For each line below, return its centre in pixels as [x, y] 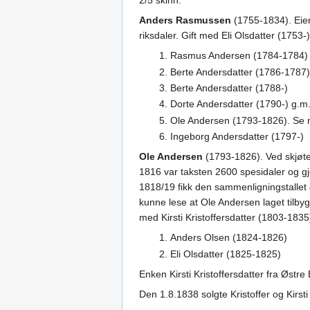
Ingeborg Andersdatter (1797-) [237, 137]
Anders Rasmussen [185, 20]
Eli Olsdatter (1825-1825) [225, 254]
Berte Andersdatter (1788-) [229, 88]
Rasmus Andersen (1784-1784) [239, 56]
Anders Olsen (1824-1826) [228, 238]
